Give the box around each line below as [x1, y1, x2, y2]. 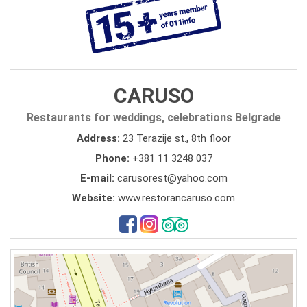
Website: [72, 191, 118, 204]
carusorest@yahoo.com [116, 171, 228, 184]
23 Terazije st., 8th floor [122, 132, 231, 145]
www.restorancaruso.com [118, 191, 235, 204]
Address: [76, 132, 123, 145]
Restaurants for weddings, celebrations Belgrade [26, 110, 281, 124]
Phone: [95, 151, 132, 164]
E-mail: [79, 171, 117, 184]
